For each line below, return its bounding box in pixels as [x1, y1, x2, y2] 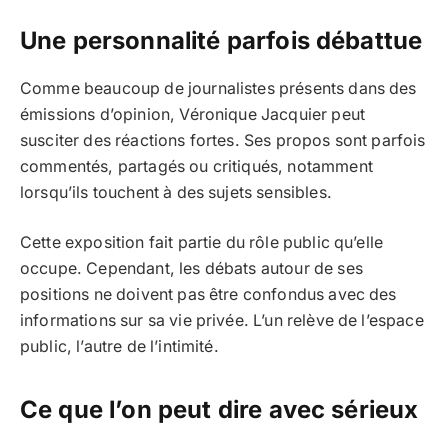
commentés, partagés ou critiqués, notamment [20, 156, 373, 176]
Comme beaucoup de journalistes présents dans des [20, 78, 417, 98]
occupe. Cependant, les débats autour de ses [20, 259, 363, 279]
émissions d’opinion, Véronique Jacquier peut [20, 104, 366, 124]
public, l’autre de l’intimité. [20, 337, 219, 357]
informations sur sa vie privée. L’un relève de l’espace [20, 311, 424, 331]
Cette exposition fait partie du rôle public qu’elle [20, 233, 384, 253]
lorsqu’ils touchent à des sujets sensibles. [20, 182, 332, 202]
